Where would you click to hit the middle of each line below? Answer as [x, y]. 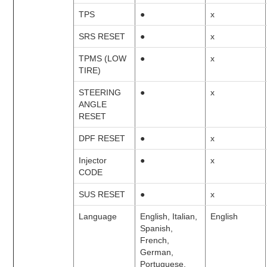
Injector [93, 160]
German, [157, 252]
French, [155, 240]
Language [98, 216]
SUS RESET [102, 194]
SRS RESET [102, 36]
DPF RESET [102, 138]
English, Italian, [169, 216]
